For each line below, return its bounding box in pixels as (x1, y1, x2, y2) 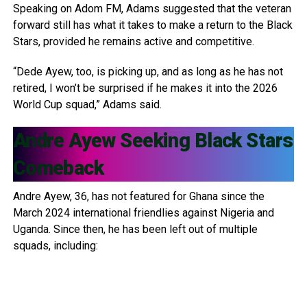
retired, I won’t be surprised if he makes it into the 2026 (12, 81, 278, 95)
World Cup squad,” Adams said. (12, 97, 162, 111)
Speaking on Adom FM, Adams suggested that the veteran (12, 1, 291, 15)
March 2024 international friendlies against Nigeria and (12, 206, 274, 219)
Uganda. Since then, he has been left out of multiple (12, 222, 258, 236)
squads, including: (12, 238, 98, 252)
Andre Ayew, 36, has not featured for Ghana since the (12, 189, 265, 203)
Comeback (12, 156, 104, 180)
